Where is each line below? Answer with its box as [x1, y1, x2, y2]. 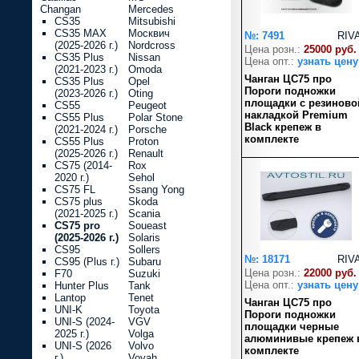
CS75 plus [54, 196, 103, 208]
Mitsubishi [128, 15, 175, 27]
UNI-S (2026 [54, 340, 111, 352]
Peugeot [128, 99, 167, 111]
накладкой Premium [244, 109, 348, 121]
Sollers [128, 244, 160, 256]
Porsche [128, 123, 167, 135]
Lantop [54, 292, 86, 304]
